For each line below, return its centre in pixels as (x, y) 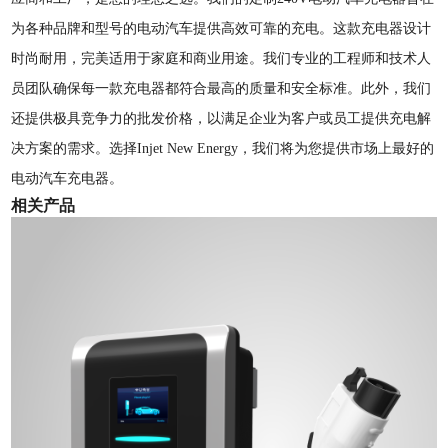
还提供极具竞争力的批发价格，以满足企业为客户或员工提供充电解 (221, 119)
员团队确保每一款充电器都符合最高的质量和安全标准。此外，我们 (221, 89)
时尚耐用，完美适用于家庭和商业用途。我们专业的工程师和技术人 (221, 59)
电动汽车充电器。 (67, 179)
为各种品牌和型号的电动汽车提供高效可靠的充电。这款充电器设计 (221, 29)
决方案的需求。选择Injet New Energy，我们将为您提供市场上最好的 (223, 149)
